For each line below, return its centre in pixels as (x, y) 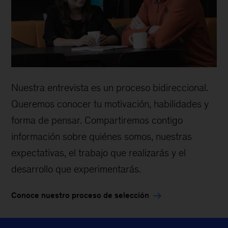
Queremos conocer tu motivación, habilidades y (110, 104)
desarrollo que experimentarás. (76, 169)
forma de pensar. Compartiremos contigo (97, 120)
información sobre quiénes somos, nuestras (102, 136)
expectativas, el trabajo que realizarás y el (99, 152)
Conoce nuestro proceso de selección (80, 195)
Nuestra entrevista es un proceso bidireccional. (110, 87)
